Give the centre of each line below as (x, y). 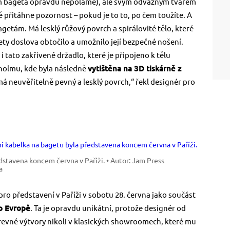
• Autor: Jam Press (135, 161)
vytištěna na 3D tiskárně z (135, 69)
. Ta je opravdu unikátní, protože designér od (108, 208)
